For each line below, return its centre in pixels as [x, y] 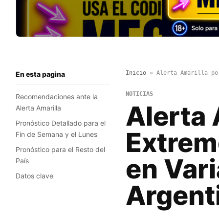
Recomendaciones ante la [57, 97]
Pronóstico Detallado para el [61, 123]
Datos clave [34, 176]
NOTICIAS [139, 94]
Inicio [136, 73]
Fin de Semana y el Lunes [56, 134]
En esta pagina [40, 74]
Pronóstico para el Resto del [60, 150]
